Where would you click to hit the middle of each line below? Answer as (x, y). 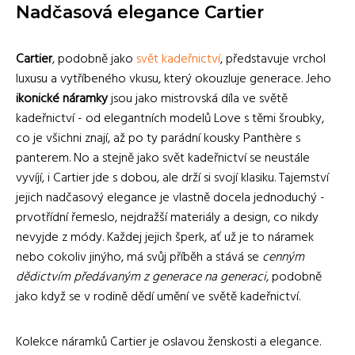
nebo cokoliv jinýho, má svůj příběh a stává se (139, 257)
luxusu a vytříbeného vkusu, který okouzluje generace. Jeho (174, 79)
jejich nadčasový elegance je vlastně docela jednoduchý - (170, 198)
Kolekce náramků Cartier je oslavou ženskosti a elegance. (168, 342)
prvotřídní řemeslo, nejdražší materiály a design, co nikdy (167, 218)
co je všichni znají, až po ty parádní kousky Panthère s (158, 138)
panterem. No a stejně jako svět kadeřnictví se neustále (163, 158)
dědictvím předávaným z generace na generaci (141, 277)
